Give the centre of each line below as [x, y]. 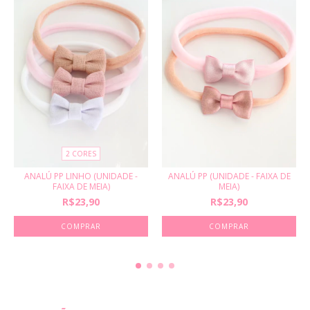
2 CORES [81, 153]
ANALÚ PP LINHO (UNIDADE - [81, 176]
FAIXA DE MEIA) [81, 186]
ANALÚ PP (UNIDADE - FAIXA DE [229, 176]
